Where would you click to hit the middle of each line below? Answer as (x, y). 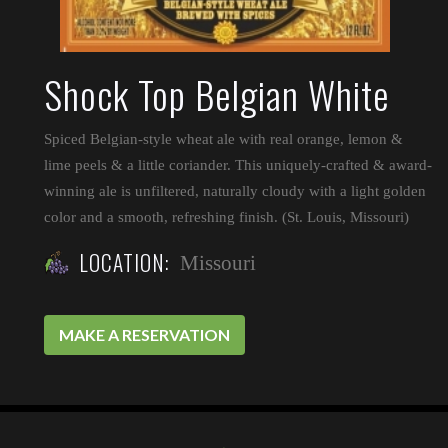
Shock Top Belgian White (217, 94)
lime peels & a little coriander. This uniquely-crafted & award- (238, 165)
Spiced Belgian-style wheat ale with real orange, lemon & (224, 139)
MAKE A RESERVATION (145, 334)
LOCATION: (125, 262)
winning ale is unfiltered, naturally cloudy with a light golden (235, 191)
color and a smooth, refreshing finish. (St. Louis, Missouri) (227, 217)
